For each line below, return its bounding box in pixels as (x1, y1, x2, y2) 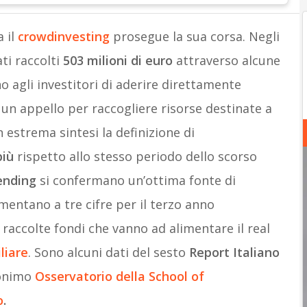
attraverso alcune (172, 52, 280, 69)
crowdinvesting (17, 28, 110, 45)
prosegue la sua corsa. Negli (112, 28, 280, 45)
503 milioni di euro (59, 52, 173, 69)
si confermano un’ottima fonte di (36, 172, 236, 188)
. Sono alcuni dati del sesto (27, 244, 189, 260)
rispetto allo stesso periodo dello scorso (13, 148, 257, 164)
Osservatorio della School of (34, 268, 204, 284)
